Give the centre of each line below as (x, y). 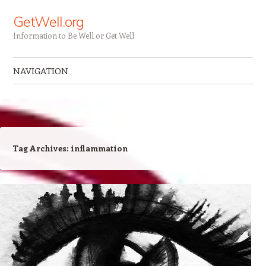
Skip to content (44, 94)
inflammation (99, 148)
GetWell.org (48, 21)
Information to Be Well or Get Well (73, 35)
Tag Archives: (42, 148)
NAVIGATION (40, 71)
